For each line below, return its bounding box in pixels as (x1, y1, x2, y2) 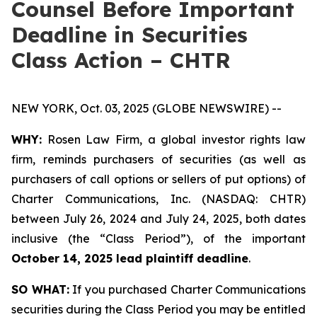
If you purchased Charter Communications (69, 282, 306, 296)
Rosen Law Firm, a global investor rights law (42, 132, 306, 146)
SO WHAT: (11, 282, 69, 296)
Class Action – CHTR (11, 47, 231, 74)
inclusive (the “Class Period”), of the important (11, 231, 306, 246)
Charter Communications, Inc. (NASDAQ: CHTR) (11, 192, 306, 206)
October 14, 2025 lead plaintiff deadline (11, 251, 248, 265)
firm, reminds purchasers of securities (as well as (11, 152, 306, 166)
